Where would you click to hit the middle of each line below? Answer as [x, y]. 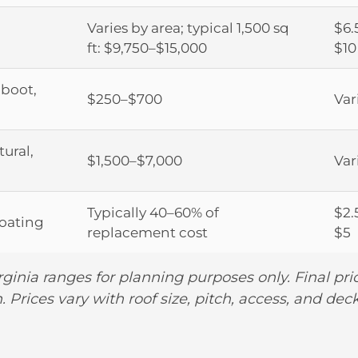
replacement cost [147, 232]
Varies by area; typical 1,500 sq [188, 27]
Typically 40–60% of [153, 212]
